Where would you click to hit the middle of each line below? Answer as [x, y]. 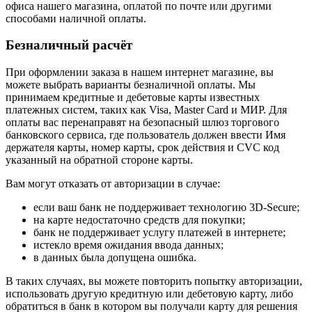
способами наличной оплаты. [76, 18]
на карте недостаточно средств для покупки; [139, 220]
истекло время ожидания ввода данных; [128, 245]
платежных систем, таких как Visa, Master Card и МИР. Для [146, 110]
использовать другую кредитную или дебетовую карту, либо [149, 294]
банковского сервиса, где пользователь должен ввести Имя [146, 135]
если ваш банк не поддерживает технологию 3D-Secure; [166, 207]
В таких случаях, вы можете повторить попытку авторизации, [154, 281]
